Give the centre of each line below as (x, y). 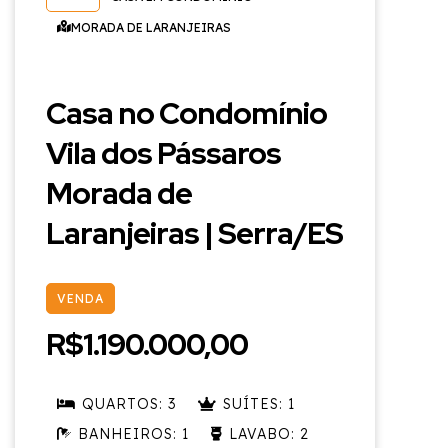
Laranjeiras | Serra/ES (194, 232)
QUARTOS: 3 (129, 403)
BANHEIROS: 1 (133, 433)
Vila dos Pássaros (163, 152)
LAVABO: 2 (269, 433)
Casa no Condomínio (186, 112)
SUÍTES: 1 (259, 403)
